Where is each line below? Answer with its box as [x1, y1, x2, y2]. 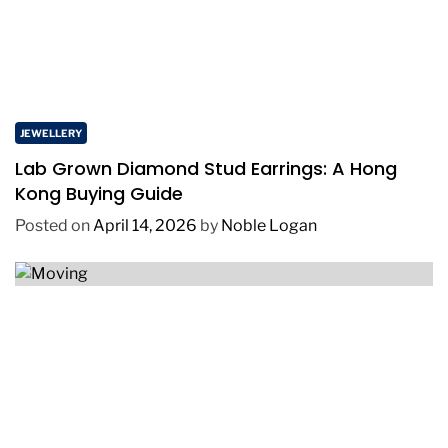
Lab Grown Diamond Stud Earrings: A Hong [15, 156, 397, 182]
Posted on [15, 216, 93, 236]
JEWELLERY [20, 127, 82, 140]
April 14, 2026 [93, 216, 197, 236]
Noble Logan [221, 216, 317, 236]
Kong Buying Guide [15, 181, 183, 207]
